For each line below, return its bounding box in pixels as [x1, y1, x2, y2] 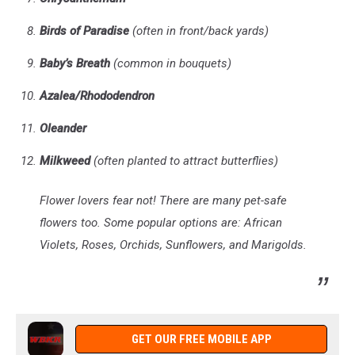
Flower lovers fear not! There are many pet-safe [40, 193, 287, 208]
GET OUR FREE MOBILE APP [131, 331, 272, 346]
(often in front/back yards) [129, 23, 269, 38]
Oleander [40, 120, 86, 136]
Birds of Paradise [40, 23, 129, 38]
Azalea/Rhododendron [40, 88, 155, 103]
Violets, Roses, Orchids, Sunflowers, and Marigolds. [40, 237, 307, 252]
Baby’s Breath [40, 55, 110, 71]
